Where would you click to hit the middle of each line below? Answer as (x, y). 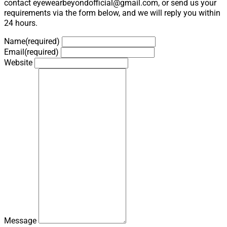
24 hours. (21, 23)
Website (18, 63)
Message (20, 221)
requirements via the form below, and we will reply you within (112, 13)
